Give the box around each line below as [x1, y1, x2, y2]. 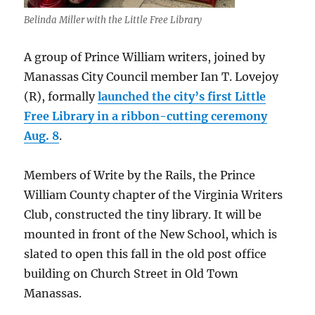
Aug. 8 [24, 128, 60, 143]
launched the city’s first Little [98, 89, 266, 103]
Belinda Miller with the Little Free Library [24, 13, 202, 26]
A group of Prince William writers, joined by [24, 49, 266, 64]
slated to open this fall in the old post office [24, 246, 267, 261]
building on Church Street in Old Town [24, 266, 239, 281]
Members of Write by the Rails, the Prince [24, 167, 256, 182]
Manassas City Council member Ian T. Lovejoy [24, 69, 279, 84]
